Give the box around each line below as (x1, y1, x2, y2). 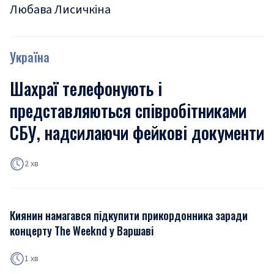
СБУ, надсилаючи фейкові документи (10, 120, 264, 145)
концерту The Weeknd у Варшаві (10, 223, 154, 239)
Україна (10, 48, 50, 66)
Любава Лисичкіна (10, 1, 111, 18)
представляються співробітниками (10, 98, 246, 123)
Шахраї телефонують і (10, 76, 162, 101)
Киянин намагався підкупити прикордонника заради (10, 207, 248, 223)
